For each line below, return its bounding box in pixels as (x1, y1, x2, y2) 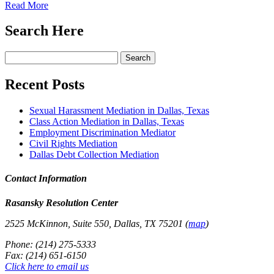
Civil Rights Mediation (29, 138, 117, 149)
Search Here (5, 23, 84, 39)
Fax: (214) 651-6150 (5, 250, 86, 261)
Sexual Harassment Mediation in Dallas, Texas (29, 105, 209, 116)
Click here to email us (5, 261, 89, 272)
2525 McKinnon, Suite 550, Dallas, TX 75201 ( (5, 218, 188, 229)
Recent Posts (5, 76, 84, 93)
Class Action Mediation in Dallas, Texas (29, 116, 184, 127)
